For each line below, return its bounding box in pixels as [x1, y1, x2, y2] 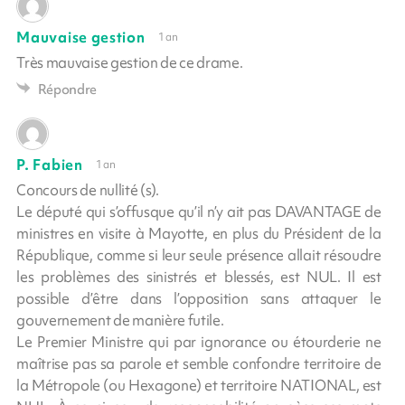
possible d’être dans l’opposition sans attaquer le [16, 287, 381, 308]
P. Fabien [16, 154, 83, 174]
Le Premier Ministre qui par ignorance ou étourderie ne [16, 331, 381, 352]
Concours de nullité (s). [16, 179, 159, 200]
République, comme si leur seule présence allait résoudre [16, 244, 381, 265]
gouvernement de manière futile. [16, 309, 224, 330]
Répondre [37, 80, 98, 99]
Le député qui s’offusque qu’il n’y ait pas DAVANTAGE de [16, 201, 381, 221]
